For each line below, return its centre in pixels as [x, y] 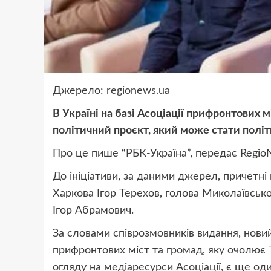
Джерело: [80, 91]
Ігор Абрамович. [93, 211]
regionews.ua [138, 91]
